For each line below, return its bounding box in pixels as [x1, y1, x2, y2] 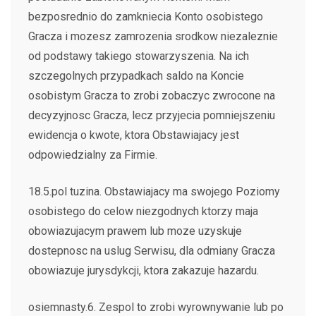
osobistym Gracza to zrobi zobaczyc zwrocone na [28, 89, 275, 102]
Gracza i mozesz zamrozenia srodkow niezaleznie [28, 30, 278, 43]
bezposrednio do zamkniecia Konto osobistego [28, 10, 263, 23]
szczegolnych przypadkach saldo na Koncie [28, 69, 244, 83]
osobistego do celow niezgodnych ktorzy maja [28, 205, 258, 218]
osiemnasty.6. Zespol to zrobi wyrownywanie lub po [28, 300, 284, 314]
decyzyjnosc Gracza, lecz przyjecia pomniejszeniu [28, 109, 275, 122]
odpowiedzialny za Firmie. [28, 148, 157, 162]
